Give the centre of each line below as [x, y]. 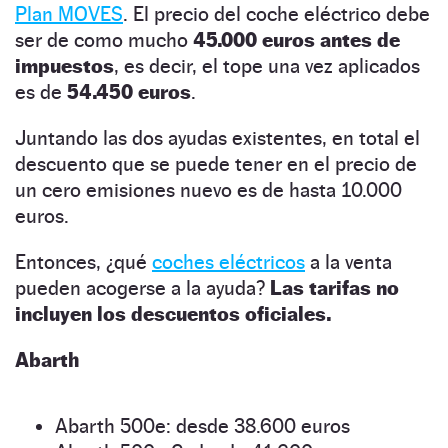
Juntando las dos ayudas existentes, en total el [217, 137]
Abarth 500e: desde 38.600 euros [202, 425]
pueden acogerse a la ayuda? [142, 287]
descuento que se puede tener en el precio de [216, 163]
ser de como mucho [104, 39]
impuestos [64, 65]
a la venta [348, 261]
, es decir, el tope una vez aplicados [267, 65]
